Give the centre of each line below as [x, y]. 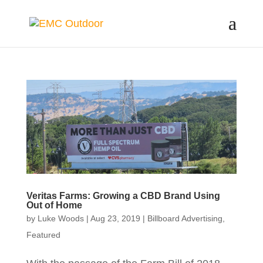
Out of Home [54, 205]
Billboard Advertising [185, 219]
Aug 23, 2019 [115, 219]
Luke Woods [60, 219]
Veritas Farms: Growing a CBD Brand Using [123, 196]
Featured [43, 235]
